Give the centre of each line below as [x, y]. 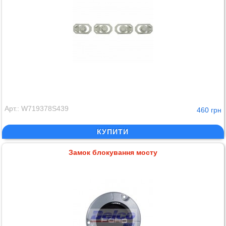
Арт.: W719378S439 [37, 109]
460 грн [209, 110]
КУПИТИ [113, 132]
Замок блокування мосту [113, 153]
